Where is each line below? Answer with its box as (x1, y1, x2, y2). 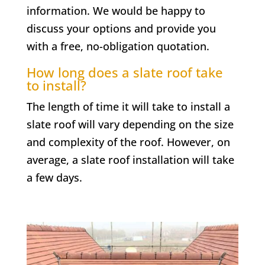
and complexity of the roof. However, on (26, 134, 230, 149)
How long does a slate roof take (26, 63, 223, 81)
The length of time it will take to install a (26, 99, 230, 114)
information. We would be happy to (26, 3, 205, 18)
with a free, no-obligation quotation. (26, 38, 209, 53)
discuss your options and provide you (26, 21, 216, 35)
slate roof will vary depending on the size (26, 117, 234, 131)
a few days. (26, 170, 82, 185)
